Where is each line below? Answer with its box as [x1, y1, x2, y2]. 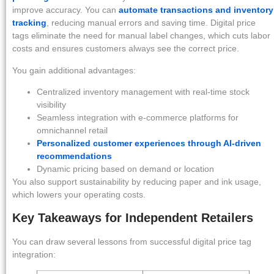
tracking [12, 18, 46, 28]
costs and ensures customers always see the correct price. [12, 43, 239, 54]
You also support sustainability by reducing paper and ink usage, [12, 177, 261, 187]
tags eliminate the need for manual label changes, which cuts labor [12, 31, 270, 41]
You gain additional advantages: [12, 65, 136, 75]
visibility [37, 100, 66, 110]
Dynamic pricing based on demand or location [37, 164, 214, 174]
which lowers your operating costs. [12, 190, 146, 200]
